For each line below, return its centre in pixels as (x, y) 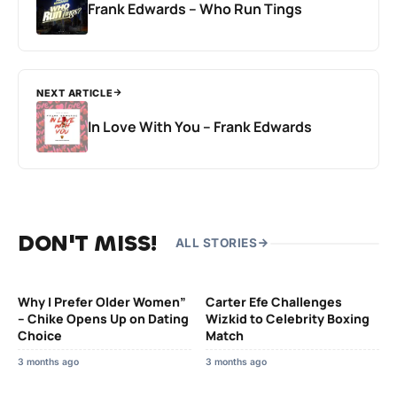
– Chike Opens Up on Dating (103, 318)
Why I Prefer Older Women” (102, 301)
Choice (40, 335)
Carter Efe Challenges (274, 301)
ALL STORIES (216, 243)
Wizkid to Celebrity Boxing (288, 318)
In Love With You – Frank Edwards (200, 126)
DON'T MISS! (88, 243)
